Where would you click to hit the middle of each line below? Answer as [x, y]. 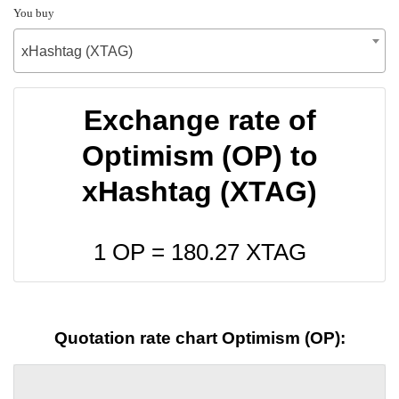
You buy [34, 12]
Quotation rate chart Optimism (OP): [199, 338]
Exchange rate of [199, 120]
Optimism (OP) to [199, 155]
